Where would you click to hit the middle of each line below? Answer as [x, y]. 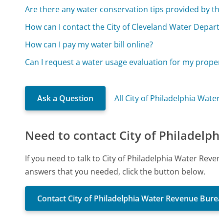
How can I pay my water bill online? [89, 44]
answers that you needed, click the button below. [115, 171]
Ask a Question [66, 98]
